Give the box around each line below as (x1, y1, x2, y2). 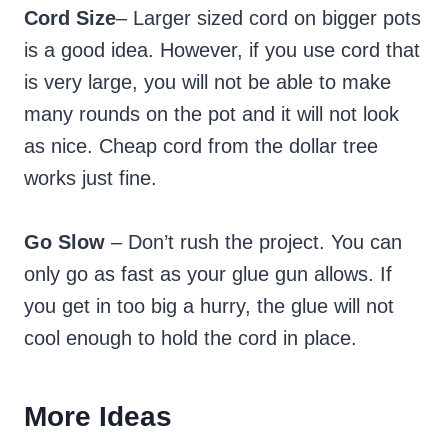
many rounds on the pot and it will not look (24, 103, 399, 126)
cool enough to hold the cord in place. (24, 327, 357, 350)
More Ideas (24, 401, 172, 433)
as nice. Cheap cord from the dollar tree (24, 135, 378, 158)
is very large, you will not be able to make (24, 71, 391, 94)
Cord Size (24, 7, 116, 30)
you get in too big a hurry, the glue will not (24, 295, 394, 318)
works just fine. (24, 167, 157, 190)
